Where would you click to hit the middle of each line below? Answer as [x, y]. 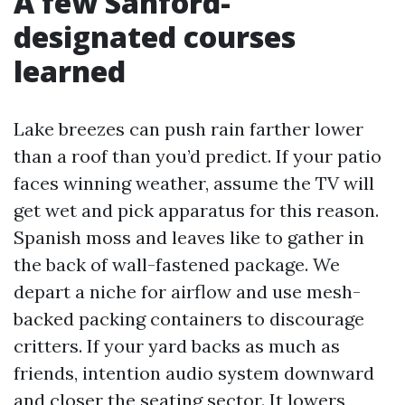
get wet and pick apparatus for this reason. [196, 210]
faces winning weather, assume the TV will [194, 183]
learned [70, 71]
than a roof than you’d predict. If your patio [198, 156]
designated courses [155, 37]
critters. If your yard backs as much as [177, 346]
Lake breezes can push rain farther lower [188, 129]
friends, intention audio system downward [194, 373]
